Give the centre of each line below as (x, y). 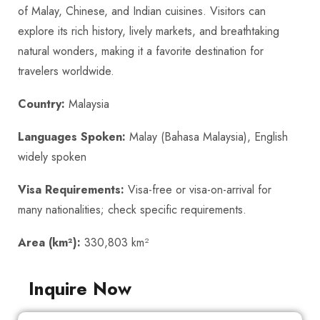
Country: (41, 104)
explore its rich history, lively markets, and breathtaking (149, 31)
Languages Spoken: (72, 137)
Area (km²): (49, 243)
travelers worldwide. (66, 71)
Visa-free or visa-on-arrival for (198, 190)
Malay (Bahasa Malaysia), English (207, 137)
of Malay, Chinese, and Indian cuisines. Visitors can (142, 11)
